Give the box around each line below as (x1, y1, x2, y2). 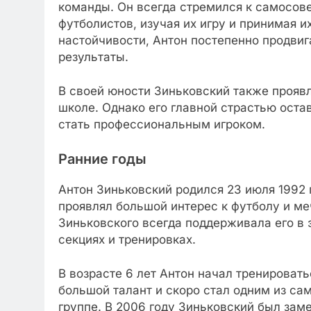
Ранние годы (58, 150, 146, 167)
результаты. (58, 49, 128, 64)
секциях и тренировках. (58, 232, 196, 246)
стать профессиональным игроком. (58, 117, 265, 132)
